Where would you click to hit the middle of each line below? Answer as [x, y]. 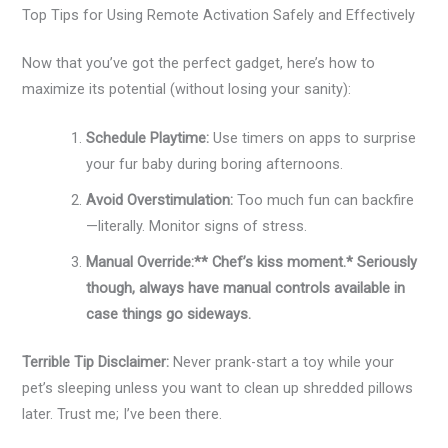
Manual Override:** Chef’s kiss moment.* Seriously [252, 262]
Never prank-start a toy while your [282, 361]
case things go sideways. [169, 314]
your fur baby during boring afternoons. [215, 164]
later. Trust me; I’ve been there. [122, 413]
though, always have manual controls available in [246, 288]
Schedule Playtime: [148, 138]
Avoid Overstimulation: [160, 200]
